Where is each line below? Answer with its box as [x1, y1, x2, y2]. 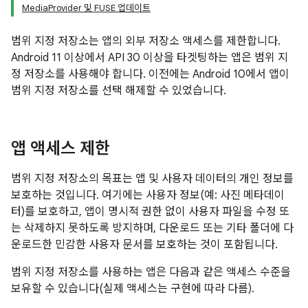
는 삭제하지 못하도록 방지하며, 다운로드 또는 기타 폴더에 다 [11, 221, 294, 235]
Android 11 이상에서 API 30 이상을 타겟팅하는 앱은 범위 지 [11, 51, 288, 65]
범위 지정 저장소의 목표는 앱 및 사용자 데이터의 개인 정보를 [11, 172, 294, 186]
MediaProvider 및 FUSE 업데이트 [22, 2, 151, 14]
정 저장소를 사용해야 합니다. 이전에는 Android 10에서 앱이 [11, 67, 289, 81]
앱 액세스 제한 [11, 138, 110, 159]
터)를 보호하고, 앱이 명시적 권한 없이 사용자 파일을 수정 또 [11, 205, 289, 219]
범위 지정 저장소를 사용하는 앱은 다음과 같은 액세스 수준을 [11, 265, 291, 279]
